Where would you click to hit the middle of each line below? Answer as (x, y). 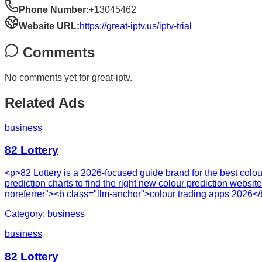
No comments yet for (48, 77)
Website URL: (49, 26)
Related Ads (45, 102)
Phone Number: (54, 10)
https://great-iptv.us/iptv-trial (136, 26)
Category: (26, 214)
